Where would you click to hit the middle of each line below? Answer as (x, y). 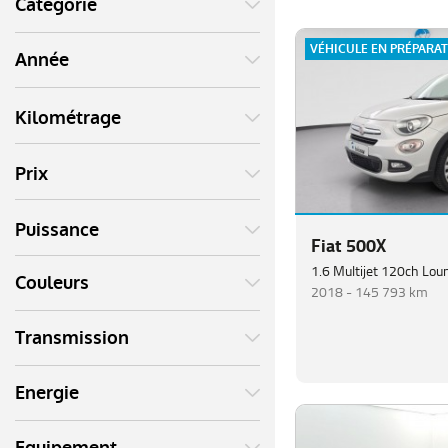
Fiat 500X (348, 246)
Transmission (72, 338)
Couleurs (52, 283)
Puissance (57, 230)
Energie (47, 393)
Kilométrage (68, 118)
